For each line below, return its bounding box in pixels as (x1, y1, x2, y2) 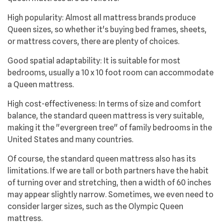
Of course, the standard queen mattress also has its (7, 154, 196, 164)
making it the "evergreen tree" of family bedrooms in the (7, 123, 212, 133)
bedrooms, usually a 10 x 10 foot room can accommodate (7, 68, 214, 78)
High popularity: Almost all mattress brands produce (7, 13, 196, 23)
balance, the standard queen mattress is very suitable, (7, 111, 204, 121)
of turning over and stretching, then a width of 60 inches (7, 178, 211, 188)
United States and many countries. (7, 135, 133, 145)
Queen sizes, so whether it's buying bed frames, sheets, (7, 25, 207, 35)
